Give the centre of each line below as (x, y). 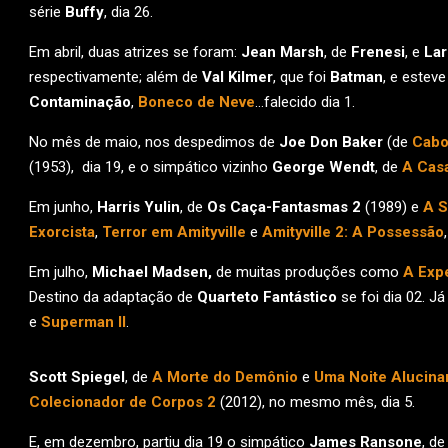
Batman (356, 77)
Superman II (83, 322)
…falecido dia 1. (305, 102)
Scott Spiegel (77, 377)
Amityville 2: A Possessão (353, 232)
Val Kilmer (237, 77)
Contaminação (80, 102)
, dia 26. (128, 12)
